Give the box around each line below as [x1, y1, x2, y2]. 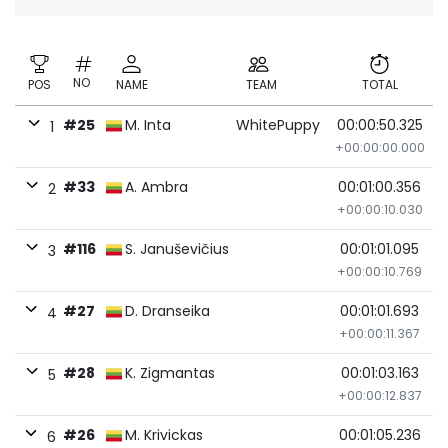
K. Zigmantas [125, 363, 215, 383]
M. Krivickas [125, 425, 203, 445]
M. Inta [125, 115, 171, 135]
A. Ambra [125, 177, 188, 197]
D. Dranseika [125, 301, 210, 321]
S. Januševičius [125, 239, 229, 259]
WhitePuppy [236, 115, 320, 135]
